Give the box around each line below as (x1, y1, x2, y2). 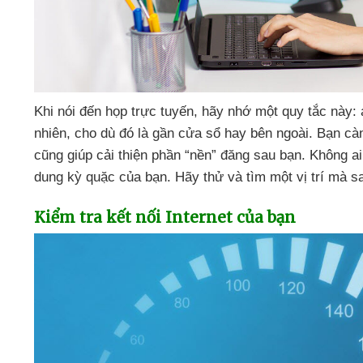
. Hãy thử (167, 169, 228, 185)
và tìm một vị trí (228, 169, 328, 185)
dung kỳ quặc (34, 169, 119, 185)
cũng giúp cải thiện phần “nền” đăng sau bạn (34, 147, 301, 163)
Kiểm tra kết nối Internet (34, 207, 237, 227)
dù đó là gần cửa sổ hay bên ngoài (100, 125, 309, 141)
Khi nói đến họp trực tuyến (34, 103, 194, 119)
